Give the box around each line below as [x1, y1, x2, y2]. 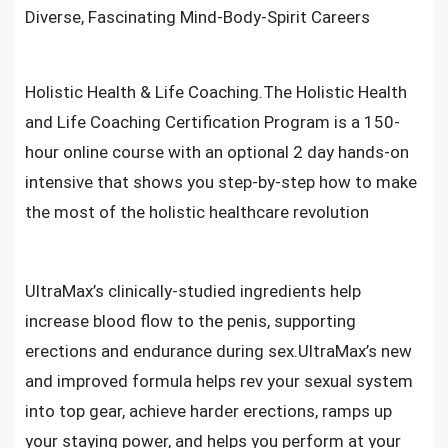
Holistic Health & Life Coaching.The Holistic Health [25, 82, 407, 102]
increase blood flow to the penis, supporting [25, 311, 356, 331]
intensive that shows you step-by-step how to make [25, 172, 417, 192]
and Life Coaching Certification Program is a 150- [25, 112, 400, 132]
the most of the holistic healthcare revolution [25, 202, 369, 222]
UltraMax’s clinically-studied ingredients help [25, 281, 361, 301]
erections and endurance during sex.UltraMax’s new [25, 341, 412, 361]
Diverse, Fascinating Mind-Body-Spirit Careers [25, 7, 370, 27]
